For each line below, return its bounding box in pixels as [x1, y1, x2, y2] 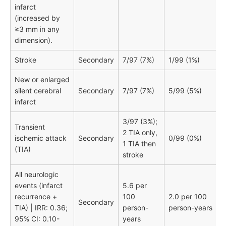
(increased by [15, 14, 60, 23]
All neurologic [15, 170, 59, 179]
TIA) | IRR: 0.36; [15, 203, 68, 212]
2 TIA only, [123, 128, 157, 137]
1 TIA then [123, 139, 156, 148]
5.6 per [123, 181, 147, 190]
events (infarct [15, 181, 63, 190]
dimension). [15, 36, 52, 45]
